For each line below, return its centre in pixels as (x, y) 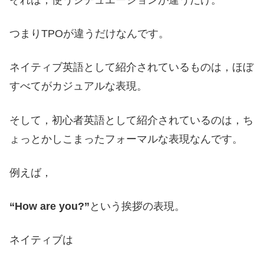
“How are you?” (49, 206)
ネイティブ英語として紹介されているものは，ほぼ (131, 67)
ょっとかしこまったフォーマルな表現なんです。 (126, 139)
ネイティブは (41, 240)
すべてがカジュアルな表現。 (78, 86)
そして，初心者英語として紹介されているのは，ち (131, 120)
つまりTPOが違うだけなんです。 (89, 34)
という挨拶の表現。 (137, 206)
